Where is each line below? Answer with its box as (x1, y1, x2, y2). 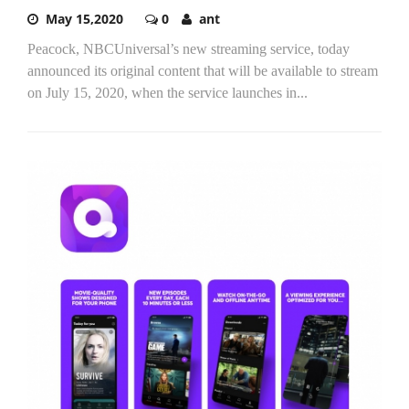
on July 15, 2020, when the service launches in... (27, 85, 308, 101)
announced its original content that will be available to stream (27, 63, 378, 79)
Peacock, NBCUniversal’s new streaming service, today (27, 41, 350, 58)
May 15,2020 (46, 10, 123, 28)
